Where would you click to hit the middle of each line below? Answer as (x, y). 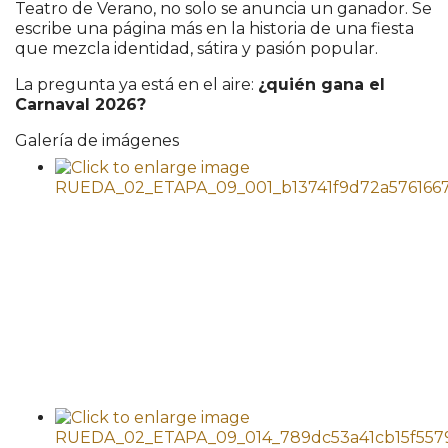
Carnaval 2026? (80, 105)
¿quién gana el (321, 85)
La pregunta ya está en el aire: (136, 85)
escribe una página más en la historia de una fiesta (214, 29)
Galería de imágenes (97, 141)
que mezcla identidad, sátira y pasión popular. (196, 49)
